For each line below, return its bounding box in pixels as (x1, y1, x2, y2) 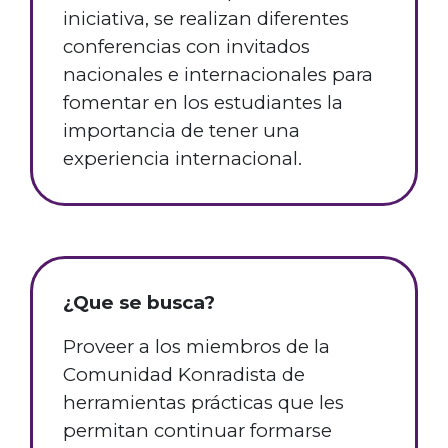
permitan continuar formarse (63, 419, 332, 443)
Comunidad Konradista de (63, 363, 305, 387)
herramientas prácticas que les (63, 391, 344, 415)
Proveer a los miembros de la (63, 335, 330, 359)
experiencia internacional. (63, 147, 307, 171)
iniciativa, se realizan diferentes (63, 7, 349, 31)
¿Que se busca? (63, 291, 225, 315)
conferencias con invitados (63, 35, 310, 59)
